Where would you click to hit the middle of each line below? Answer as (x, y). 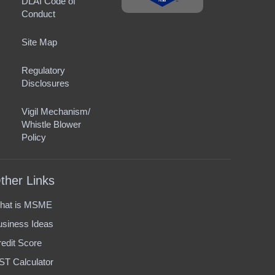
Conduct (38, 14)
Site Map (39, 42)
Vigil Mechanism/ (56, 111)
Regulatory (43, 70)
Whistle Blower (51, 124)
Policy (33, 137)
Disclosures (45, 83)
